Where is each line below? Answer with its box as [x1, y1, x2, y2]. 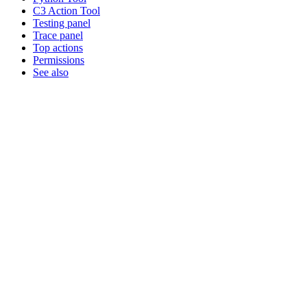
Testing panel [33, 16, 90, 29]
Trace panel [33, 29, 83, 41]
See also [33, 66, 69, 78]
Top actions [33, 41, 83, 53]
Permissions [33, 53, 84, 66]
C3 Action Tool [33, 4, 100, 16]
